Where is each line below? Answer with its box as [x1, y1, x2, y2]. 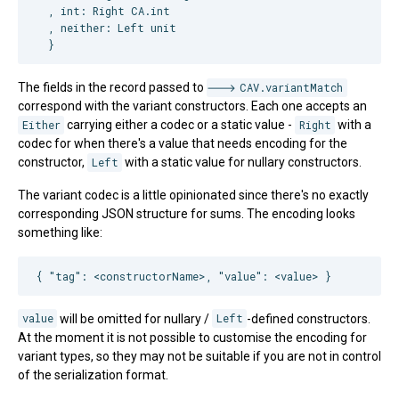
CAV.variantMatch [240, 80, 344, 95]
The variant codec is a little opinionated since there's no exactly [18, 188, 369, 203]
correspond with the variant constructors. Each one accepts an [18, 99, 367, 114]
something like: [18, 225, 102, 240]
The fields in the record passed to [18, 80, 207, 95]
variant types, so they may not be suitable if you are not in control [18, 348, 381, 363]
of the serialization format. [18, 367, 168, 382]
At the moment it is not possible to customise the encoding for [18, 330, 367, 345]
